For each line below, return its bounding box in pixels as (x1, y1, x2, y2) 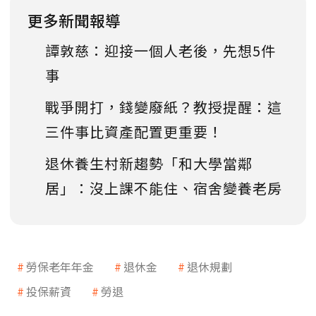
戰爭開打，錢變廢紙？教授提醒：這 (45, 97, 282, 118)
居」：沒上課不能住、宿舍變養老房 (45, 178, 282, 199)
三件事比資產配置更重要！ (45, 121, 223, 142)
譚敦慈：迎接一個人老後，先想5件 (45, 40, 276, 61)
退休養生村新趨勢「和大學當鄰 (45, 153, 253, 174)
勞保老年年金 (26, 258, 94, 276)
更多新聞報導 (28, 9, 121, 32)
